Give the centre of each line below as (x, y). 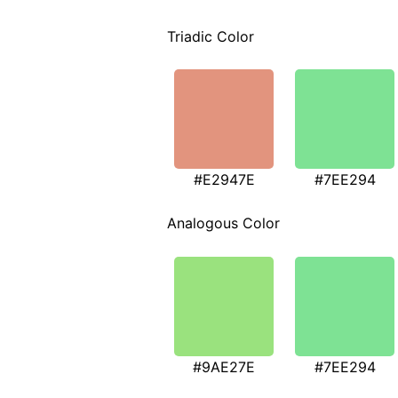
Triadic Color (211, 36)
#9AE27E (224, 366)
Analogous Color (223, 223)
